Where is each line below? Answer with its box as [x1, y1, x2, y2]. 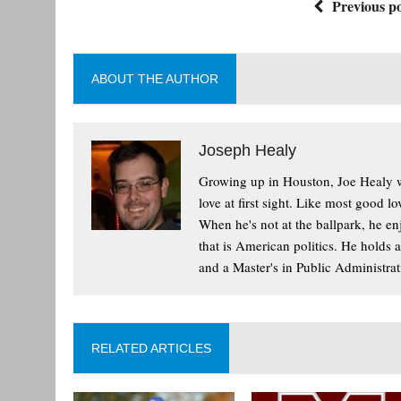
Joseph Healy [199, 141, 296, 160]
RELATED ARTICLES [91, 341, 211, 356]
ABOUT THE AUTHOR [91, 72, 218, 87]
